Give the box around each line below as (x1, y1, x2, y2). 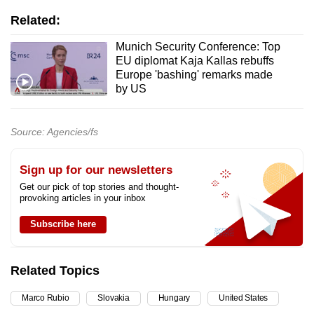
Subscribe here (30, 219, 96, 230)
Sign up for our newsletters (20, 163, 172, 177)
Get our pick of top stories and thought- (20, 182, 179, 193)
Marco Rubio (22, 293, 69, 303)
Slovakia (97, 293, 130, 303)
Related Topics (11, 264, 100, 278)
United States (219, 293, 268, 303)
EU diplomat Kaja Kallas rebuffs (115, 55, 274, 67)
